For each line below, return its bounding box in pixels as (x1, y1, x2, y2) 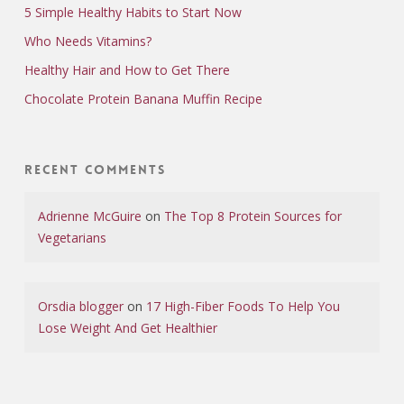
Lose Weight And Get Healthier (37, 319, 217, 336)
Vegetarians (37, 229, 106, 246)
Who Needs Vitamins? (23, 32, 151, 50)
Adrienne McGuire (37, 207, 142, 225)
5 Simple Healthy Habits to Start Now (23, 4, 242, 21)
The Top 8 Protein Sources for (163, 207, 342, 225)
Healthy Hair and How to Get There (23, 61, 230, 78)
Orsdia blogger (37, 298, 124, 315)
